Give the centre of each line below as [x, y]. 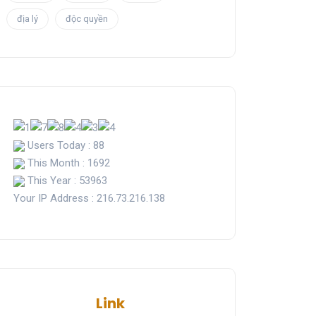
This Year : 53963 [66, 180]
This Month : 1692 [67, 163]
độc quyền [87, 19]
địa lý [28, 19]
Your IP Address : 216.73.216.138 [89, 198]
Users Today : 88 [65, 145]
